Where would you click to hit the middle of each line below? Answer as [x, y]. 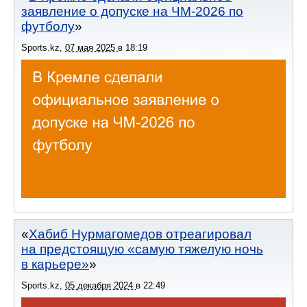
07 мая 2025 [91, 48]
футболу [48, 27]
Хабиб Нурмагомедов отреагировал [140, 234]
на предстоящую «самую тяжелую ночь [142, 249]
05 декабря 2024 [100, 285]
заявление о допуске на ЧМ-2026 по [132, 12]
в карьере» [55, 264]
